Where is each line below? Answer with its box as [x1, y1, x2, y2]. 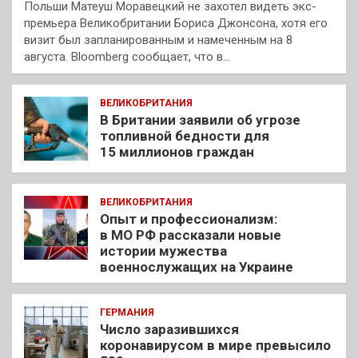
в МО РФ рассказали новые [100, 227, 281, 244]
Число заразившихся [100, 321, 239, 338]
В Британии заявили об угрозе [100, 112, 300, 129]
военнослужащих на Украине [100, 259, 293, 276]
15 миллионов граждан [100, 144, 254, 161]
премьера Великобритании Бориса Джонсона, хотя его [24, 16, 328, 31]
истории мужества [100, 243, 227, 260]
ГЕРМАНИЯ [100, 307, 154, 319]
